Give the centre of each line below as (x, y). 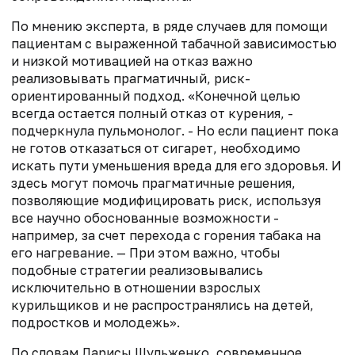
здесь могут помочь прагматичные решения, (153, 183)
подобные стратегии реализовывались (137, 270)
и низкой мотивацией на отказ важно (132, 61)
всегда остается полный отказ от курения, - (152, 113)
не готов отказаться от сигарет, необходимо (156, 148)
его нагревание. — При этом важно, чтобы (146, 252)
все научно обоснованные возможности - (145, 218)
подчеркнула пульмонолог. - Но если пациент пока (175, 130)
